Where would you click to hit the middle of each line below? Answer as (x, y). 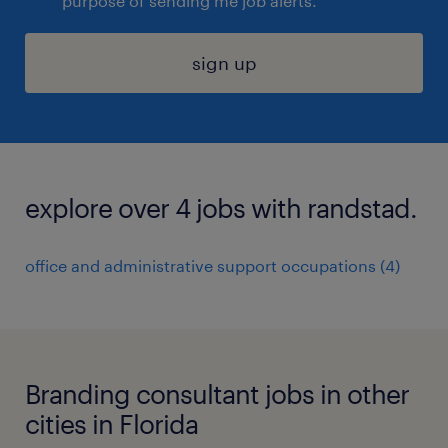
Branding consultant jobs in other (217, 393)
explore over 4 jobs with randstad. (221, 207)
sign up (224, 63)
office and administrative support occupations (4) (212, 265)
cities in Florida (111, 423)
